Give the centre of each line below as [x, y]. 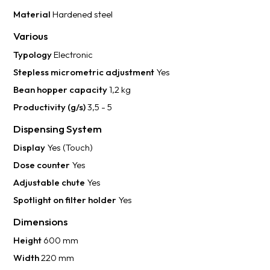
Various [31, 36]
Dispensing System [58, 129]
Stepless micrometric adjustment [85, 72]
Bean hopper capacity [61, 89]
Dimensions [41, 221]
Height [29, 240]
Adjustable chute [50, 182]
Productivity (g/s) [51, 107]
